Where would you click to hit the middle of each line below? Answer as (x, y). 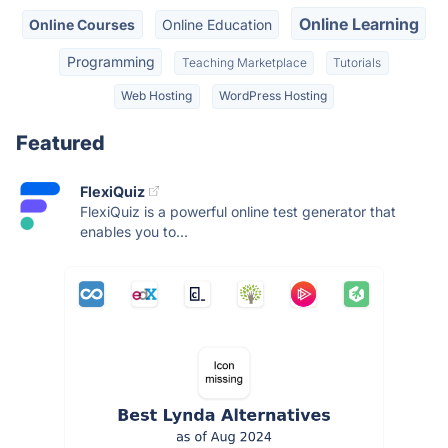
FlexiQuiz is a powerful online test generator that (238, 211)
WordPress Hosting (272, 96)
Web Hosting (157, 96)
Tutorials (357, 62)
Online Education (217, 24)
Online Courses (82, 24)
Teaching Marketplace (244, 62)
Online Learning (358, 23)
